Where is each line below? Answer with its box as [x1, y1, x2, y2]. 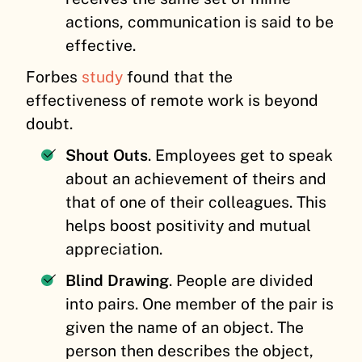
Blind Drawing [65, 271, 170, 290]
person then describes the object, [65, 342, 314, 360]
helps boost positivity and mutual [65, 217, 312, 235]
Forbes [26, 68, 82, 86]
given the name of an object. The [65, 318, 305, 337]
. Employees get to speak [148, 146, 334, 165]
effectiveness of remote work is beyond [26, 91, 318, 110]
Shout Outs [65, 146, 149, 165]
